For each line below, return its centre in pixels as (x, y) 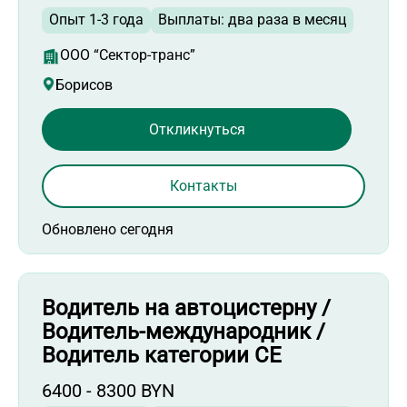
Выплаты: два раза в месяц (252, 20)
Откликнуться (197, 129)
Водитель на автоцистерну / (186, 308)
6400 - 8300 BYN (108, 391)
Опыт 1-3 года (96, 20)
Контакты (203, 186)
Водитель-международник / (184, 332)
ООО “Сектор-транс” (128, 55)
